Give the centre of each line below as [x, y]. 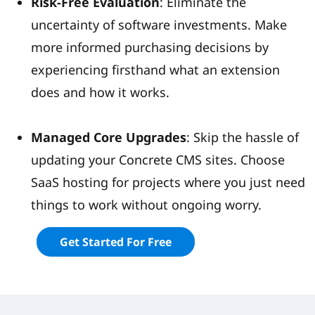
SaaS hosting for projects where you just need [168, 182]
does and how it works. [102, 92]
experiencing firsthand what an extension [155, 70]
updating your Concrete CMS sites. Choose [158, 160]
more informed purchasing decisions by [150, 47]
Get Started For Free [116, 242]
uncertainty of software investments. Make [159, 25]
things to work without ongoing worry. [148, 205]
